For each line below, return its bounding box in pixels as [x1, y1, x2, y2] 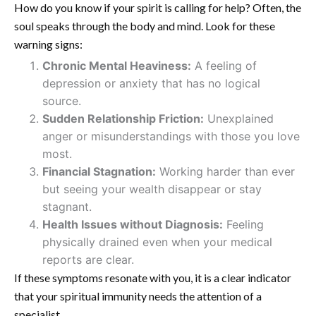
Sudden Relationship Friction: [42, 111, 204, 126]
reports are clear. [42, 253, 134, 267]
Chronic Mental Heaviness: [42, 59, 191, 73]
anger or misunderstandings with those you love [42, 129, 300, 144]
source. [42, 94, 81, 109]
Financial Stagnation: [42, 164, 156, 179]
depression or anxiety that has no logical [42, 76, 260, 91]
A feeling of [191, 59, 257, 73]
